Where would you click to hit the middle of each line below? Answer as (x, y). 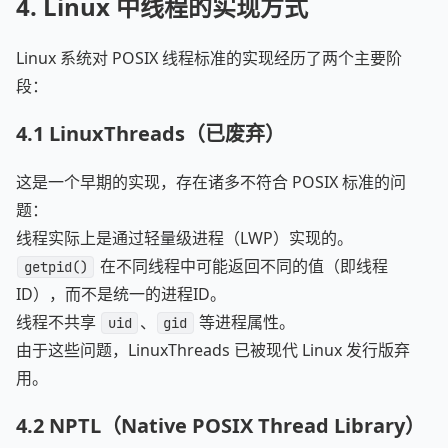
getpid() (55, 267)
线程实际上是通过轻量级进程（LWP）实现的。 (184, 238)
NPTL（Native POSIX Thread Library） (237, 425)
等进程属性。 (245, 322)
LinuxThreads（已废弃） (167, 133)
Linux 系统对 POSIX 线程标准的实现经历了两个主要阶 (209, 58)
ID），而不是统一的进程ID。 (121, 294)
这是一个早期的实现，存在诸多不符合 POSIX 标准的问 (211, 182)
